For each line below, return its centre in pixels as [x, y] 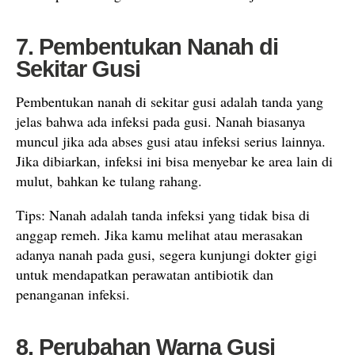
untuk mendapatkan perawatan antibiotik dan [145, 274]
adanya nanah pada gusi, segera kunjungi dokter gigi [166, 254]
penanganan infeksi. [73, 294]
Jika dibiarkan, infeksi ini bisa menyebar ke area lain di [174, 160]
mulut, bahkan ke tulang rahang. [109, 180]
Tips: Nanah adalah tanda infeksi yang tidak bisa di [163, 214]
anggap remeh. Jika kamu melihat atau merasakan [159, 234]
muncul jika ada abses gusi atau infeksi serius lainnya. [171, 141]
